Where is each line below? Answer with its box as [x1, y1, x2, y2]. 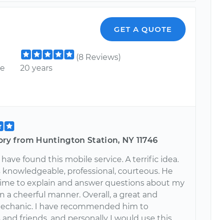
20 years [20, 63, 53, 73]
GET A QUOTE [114, 25, 172, 34]
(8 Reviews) [76, 53, 121, 62]
